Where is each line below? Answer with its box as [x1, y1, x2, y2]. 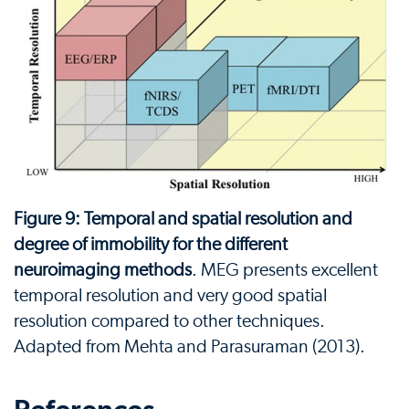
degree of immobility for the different [14, 236, 288, 255]
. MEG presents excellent [192, 261, 378, 280]
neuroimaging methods [14, 261, 192, 280]
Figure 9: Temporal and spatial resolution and [14, 210, 352, 229]
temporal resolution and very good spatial [14, 287, 327, 306]
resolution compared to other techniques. [14, 312, 325, 331]
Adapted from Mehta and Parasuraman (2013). [14, 338, 365, 357]
